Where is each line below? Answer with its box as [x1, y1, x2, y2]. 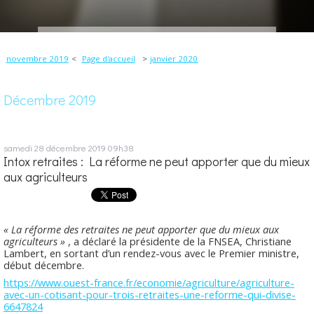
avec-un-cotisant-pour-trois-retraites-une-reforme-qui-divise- [4, 287, 296, 302]
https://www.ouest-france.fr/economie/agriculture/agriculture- [4, 275, 294, 290]
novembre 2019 [6, 53, 69, 64]
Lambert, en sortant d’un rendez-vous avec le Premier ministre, [4, 246, 299, 261]
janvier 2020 [150, 53, 198, 64]
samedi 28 [4, 141, 44, 153]
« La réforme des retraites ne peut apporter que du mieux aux [4, 222, 279, 237]
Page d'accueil [81, 53, 135, 64]
